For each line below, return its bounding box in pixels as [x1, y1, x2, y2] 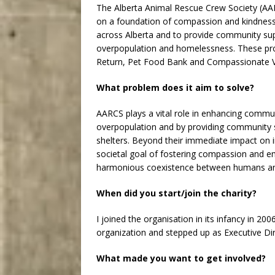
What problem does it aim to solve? [96, 81, 254, 93]
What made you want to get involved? [96, 252, 266, 264]
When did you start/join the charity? [96, 187, 257, 199]
